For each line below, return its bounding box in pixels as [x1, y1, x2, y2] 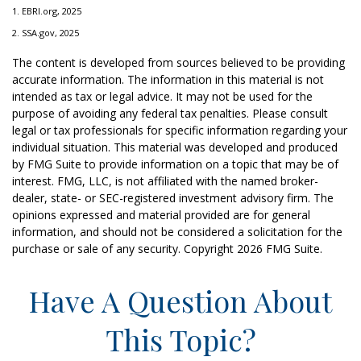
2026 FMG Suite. [237, 241, 322, 256]
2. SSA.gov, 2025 [12, 27, 79, 39]
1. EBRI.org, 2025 [12, 5, 81, 17]
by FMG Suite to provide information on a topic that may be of [12, 156, 338, 172]
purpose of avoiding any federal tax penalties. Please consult [12, 106, 328, 121]
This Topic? [105, 320, 256, 359]
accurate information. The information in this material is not [12, 72, 324, 87]
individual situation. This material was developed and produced [12, 139, 338, 155]
